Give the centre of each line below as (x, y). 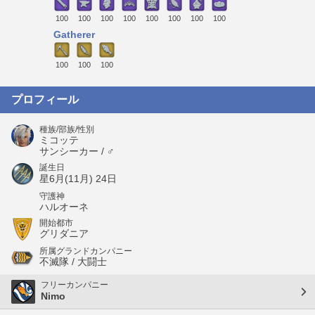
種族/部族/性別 (67, 129)
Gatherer (74, 35)
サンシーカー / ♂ (77, 151)
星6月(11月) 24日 (78, 178)
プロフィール (45, 99)
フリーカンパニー (75, 285)
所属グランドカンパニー (86, 251)
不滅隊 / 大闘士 (73, 261)
